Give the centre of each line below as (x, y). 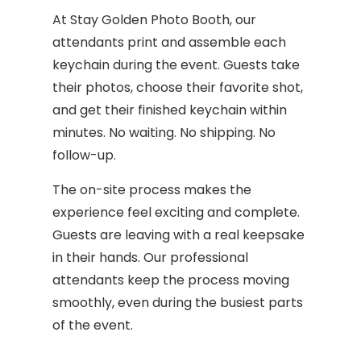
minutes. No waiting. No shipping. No (164, 133)
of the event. (93, 325)
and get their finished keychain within (170, 110)
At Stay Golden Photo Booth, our (154, 20)
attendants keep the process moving (171, 280)
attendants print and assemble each (169, 43)
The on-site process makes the (152, 189)
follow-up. (84, 156)
